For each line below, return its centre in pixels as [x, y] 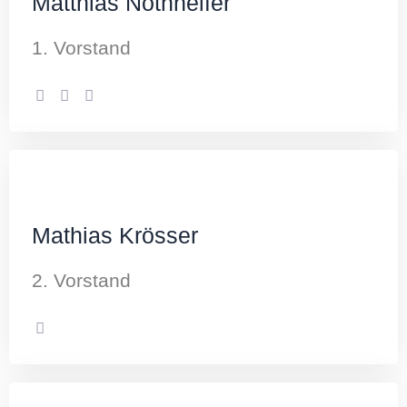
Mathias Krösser [115, 235]
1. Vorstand [81, 48]
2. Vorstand [81, 280]
